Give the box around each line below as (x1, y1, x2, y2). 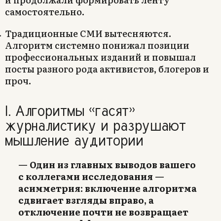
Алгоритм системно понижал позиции (5, 38, 189, 52)
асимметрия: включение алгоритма (18, 182, 197, 195)
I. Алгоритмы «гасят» (5, 99, 136, 121)
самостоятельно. (5, 5, 84, 19)
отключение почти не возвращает (18, 205, 188, 219)
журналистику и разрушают (5, 114, 186, 136)
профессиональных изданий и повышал (5, 50, 196, 64)
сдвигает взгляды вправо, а (18, 193, 154, 207)
